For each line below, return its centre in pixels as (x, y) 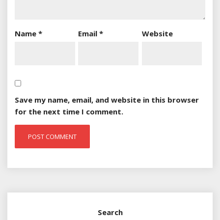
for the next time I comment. (69, 112)
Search (110, 212)
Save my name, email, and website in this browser (107, 100)
